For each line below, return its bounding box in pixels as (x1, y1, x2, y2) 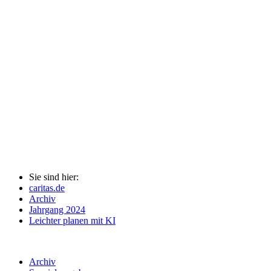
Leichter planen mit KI (29, 215, 116, 226)
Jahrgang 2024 (29, 204, 85, 215)
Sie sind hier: (29, 172, 79, 183)
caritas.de (29, 183, 65, 194)
